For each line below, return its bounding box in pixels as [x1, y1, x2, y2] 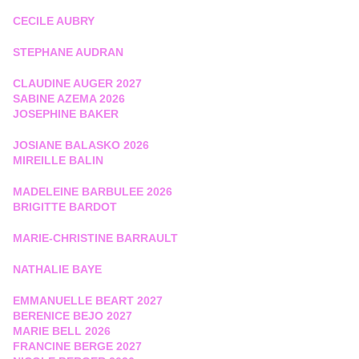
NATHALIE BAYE [13, 263, 105, 276]
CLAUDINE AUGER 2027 [13, 77, 142, 91]
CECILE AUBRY [13, 14, 95, 28]
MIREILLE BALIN [13, 154, 103, 167]
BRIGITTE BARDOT [13, 200, 117, 214]
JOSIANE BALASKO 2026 [13, 139, 149, 152]
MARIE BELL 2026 [13, 325, 111, 338]
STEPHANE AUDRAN [13, 46, 123, 59]
